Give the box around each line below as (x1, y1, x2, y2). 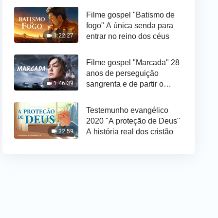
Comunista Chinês (86, 101, 151, 110)
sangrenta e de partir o (86, 80, 164, 89)
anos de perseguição (86, 69, 159, 78)
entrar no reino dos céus (86, 32, 170, 40)
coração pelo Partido (86, 91, 158, 99)
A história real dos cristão (86, 127, 174, 136)
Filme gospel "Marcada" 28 (86, 58, 180, 67)
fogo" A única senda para (86, 21, 174, 30)
